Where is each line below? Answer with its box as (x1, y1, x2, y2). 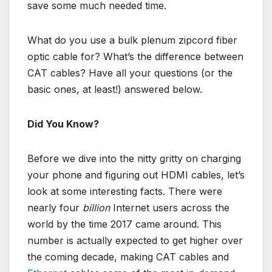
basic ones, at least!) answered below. (27, 83, 202, 95)
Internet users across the (110, 201, 229, 214)
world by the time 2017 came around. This (27, 217, 222, 230)
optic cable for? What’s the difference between (27, 50, 243, 63)
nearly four (27, 201, 83, 214)
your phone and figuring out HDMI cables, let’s (27, 168, 245, 181)
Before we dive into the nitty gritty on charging (27, 152, 241, 165)
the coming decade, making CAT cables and (27, 250, 229, 263)
